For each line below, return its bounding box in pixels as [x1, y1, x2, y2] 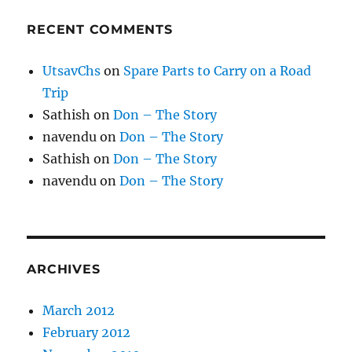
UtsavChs [42, 62, 101, 79]
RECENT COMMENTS [27, 21, 173, 37]
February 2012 [42, 324, 131, 340]
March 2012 [42, 302, 115, 318]
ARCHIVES [27, 261, 101, 277]
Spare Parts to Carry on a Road [123, 62, 312, 79]
